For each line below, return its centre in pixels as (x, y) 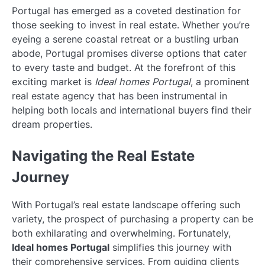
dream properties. (52, 124)
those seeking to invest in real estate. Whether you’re (131, 25)
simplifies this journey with (170, 248)
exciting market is (53, 82)
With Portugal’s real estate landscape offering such (126, 205)
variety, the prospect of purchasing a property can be (132, 219)
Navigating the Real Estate (103, 156)
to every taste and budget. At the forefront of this (124, 67)
